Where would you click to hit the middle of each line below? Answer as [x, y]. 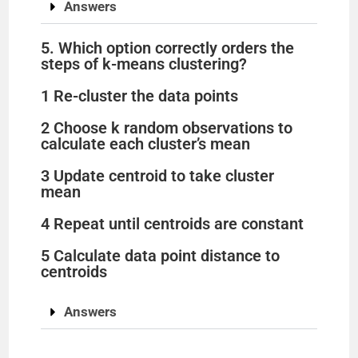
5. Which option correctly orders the [168, 48]
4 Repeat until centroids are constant [173, 224]
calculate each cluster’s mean [146, 144]
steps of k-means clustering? [144, 64]
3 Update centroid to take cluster [158, 176]
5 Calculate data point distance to [161, 256]
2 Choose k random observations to [167, 128]
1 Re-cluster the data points [140, 96]
